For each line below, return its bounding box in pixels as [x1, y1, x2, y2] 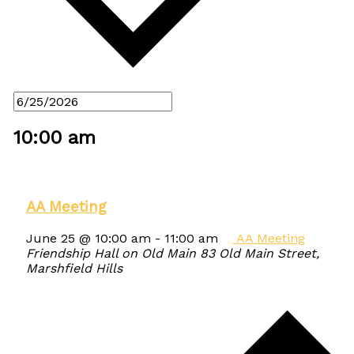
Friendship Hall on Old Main [25, 245, 200, 261]
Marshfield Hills [25, 260, 122, 276]
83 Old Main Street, [199, 245, 319, 261]
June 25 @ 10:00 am [25, 230, 151, 246]
